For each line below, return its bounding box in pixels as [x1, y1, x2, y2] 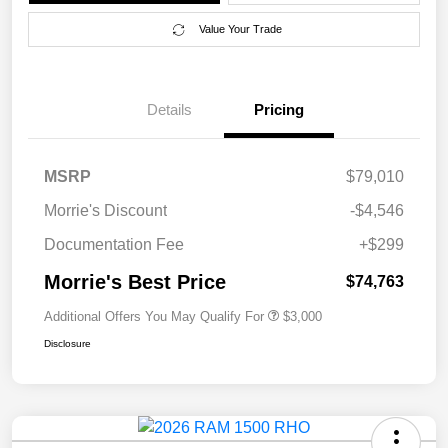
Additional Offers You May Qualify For [44, 309, 264, 325]
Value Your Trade [199, 23, 282, 36]
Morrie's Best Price [44, 271, 226, 294]
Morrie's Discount [44, 202, 167, 220]
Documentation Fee [44, 236, 184, 254]
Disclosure [44, 338, 91, 350]
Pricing [254, 101, 304, 119]
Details [146, 101, 192, 119]
